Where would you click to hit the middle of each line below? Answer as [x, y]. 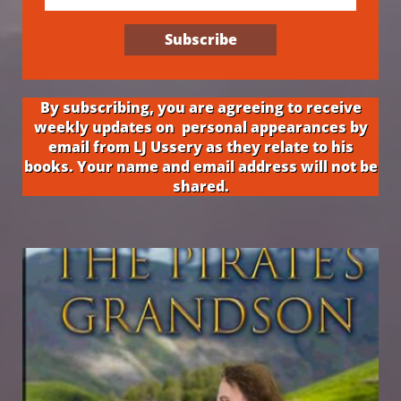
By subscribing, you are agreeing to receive [200, 107]
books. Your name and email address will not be [200, 166]
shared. [200, 186]
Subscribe [200, 39]
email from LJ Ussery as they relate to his [200, 147]
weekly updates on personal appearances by [200, 127]
